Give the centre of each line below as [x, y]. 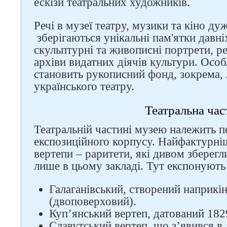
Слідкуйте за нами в [109, 101]
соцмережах [110, 110]
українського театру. [86, 86]
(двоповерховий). [93, 201]
